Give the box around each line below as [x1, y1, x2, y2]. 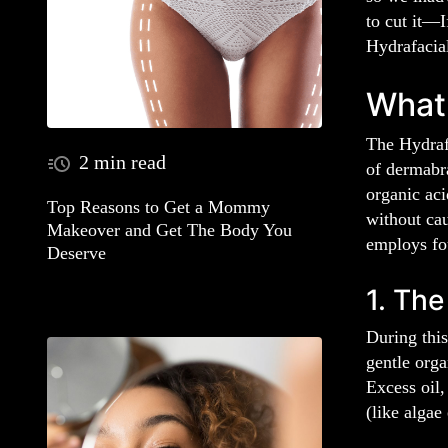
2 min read [79, 151, 166, 174]
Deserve [47, 242, 106, 263]
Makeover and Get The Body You [47, 219, 292, 240]
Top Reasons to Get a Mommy [47, 196, 270, 217]
